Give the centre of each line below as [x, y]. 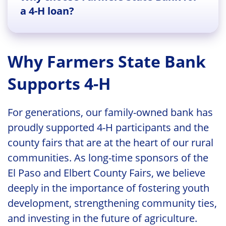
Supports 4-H [59, 84]
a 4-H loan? [47, 11]
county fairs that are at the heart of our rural [110, 142]
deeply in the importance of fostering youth [108, 188]
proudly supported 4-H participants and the [108, 127]
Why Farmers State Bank [107, 62]
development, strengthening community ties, [112, 203]
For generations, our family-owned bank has [110, 112]
